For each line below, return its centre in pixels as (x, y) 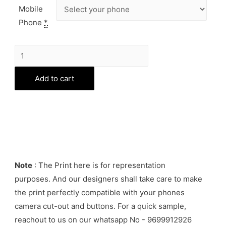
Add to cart (55, 79)
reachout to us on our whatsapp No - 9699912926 (103, 220)
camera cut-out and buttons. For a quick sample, (101, 206)
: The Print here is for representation (99, 165)
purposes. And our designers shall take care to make (109, 179)
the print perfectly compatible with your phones (100, 193)
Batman (28, 51)
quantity (29, 92)
